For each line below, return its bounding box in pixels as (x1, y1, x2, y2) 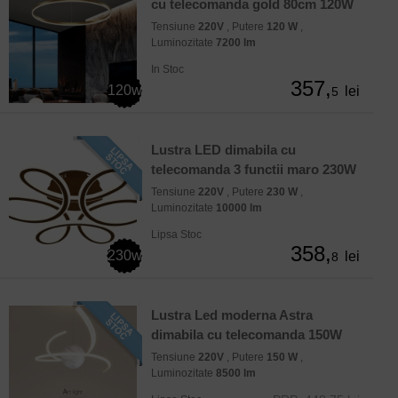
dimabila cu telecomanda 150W (151, 327, 342, 343)
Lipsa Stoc (151, 228, 202, 242)
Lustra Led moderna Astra (151, 307, 313, 323)
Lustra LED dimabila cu (151, 142, 296, 158)
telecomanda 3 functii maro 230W (151, 162, 356, 178)
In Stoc (151, 63, 184, 76)
